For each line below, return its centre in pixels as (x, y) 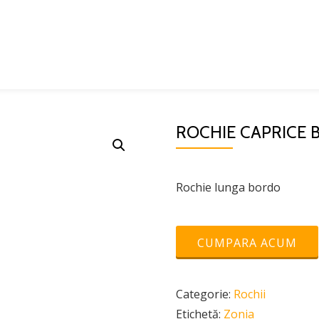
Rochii (249, 294)
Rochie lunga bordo (228, 187)
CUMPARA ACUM (247, 243)
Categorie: (204, 294)
